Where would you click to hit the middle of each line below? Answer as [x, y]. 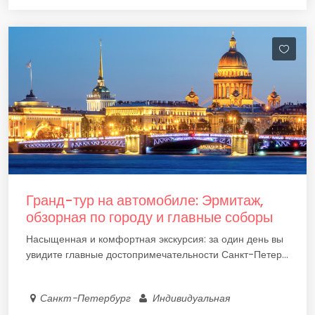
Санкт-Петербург [88, 298]
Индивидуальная [192, 298]
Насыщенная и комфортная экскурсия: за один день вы [155, 239]
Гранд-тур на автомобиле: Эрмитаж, [145, 200]
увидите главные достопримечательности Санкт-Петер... [157, 255]
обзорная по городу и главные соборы [149, 217]
